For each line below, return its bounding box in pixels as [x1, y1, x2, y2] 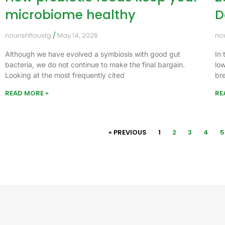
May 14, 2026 [56, 30, 98, 40]
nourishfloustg [5, 30, 53, 40]
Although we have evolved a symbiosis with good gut [5, 49, 180, 58]
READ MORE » [5, 88, 49, 98]
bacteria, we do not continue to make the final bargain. [5, 60, 185, 69]
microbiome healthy [5, 6, 136, 24]
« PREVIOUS [108, 127, 147, 137]
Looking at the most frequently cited [5, 70, 125, 79]
